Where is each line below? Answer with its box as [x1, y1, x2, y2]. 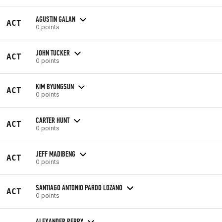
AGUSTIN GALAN [36, 14, 75, 24]
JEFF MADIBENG [36, 149, 75, 159]
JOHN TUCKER [36, 48, 70, 57]
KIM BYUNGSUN [36, 81, 74, 91]
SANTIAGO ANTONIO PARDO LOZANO [36, 182, 122, 192]
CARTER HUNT [36, 115, 69, 125]
